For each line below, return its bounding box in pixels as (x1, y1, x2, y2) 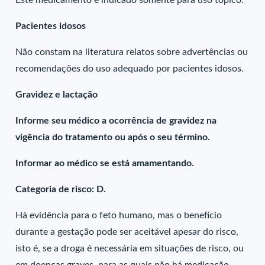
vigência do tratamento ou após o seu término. (15, 132, 211, 142)
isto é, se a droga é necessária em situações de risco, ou (15, 244, 244, 253)
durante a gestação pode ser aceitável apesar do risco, (15, 227, 239, 237)
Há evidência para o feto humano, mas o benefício (15, 211, 222, 220)
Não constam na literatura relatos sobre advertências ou (15, 47, 248, 57)
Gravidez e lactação (15, 90, 98, 99)
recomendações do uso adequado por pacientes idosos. (15, 64, 244, 73)
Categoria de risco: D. (15, 185, 106, 194)
